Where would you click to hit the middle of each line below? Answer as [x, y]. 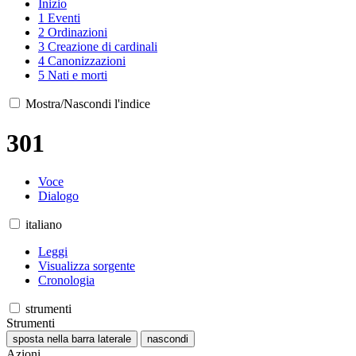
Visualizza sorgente [87, 266]
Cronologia [66, 281]
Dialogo [58, 196]
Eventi [64, 18]
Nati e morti [77, 75]
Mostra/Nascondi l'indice [88, 104]
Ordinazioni [77, 33]
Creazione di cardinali [103, 47]
